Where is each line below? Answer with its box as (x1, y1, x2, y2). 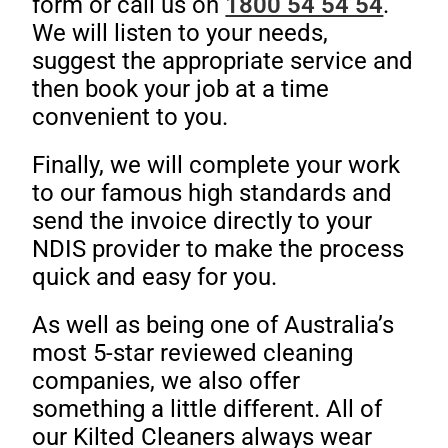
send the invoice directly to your (32, 207, 373, 236)
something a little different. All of (32, 395, 383, 424)
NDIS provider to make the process (32, 235, 405, 264)
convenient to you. (32, 103, 229, 132)
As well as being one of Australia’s (32, 311, 395, 340)
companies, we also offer (32, 367, 301, 396)
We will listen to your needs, (32, 19, 329, 48)
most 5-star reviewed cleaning (32, 339, 354, 368)
